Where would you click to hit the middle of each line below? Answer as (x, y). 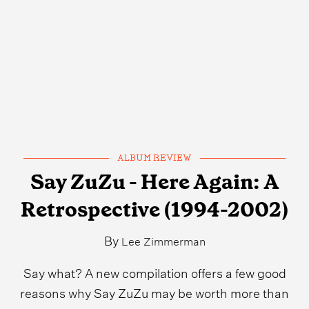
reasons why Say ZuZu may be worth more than (154, 292)
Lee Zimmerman (163, 240)
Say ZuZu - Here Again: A (154, 182)
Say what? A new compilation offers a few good (154, 272)
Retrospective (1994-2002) (154, 210)
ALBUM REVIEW (154, 159)
